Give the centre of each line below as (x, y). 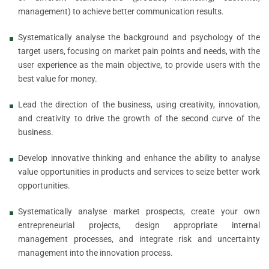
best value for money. (58, 78)
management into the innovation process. (95, 252)
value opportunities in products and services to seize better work (139, 171)
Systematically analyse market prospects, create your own (139, 211)
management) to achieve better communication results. (121, 11)
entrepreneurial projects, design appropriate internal (139, 225)
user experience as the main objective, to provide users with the (139, 65)
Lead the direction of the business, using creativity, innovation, (139, 104)
